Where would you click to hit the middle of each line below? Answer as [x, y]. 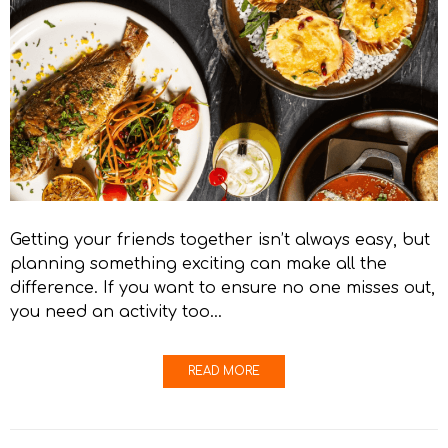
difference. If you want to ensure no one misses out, [222, 288]
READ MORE [224, 372]
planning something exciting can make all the [198, 264]
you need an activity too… [116, 312]
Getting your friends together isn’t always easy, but [220, 240]
